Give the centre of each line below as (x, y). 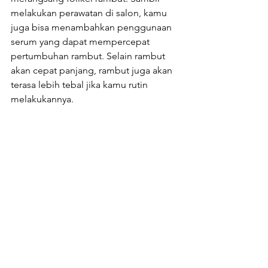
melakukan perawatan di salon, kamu (90, 13)
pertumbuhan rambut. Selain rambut (89, 56)
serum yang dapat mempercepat (81, 41)
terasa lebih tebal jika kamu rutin (80, 84)
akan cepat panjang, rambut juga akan (93, 70)
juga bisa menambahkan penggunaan (92, 27)
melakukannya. (42, 99)
